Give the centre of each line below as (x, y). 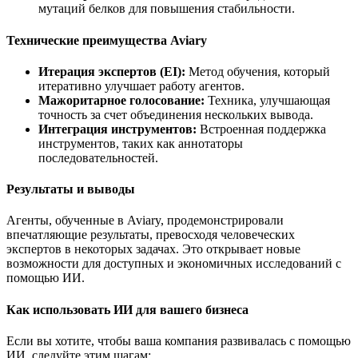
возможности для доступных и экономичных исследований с (174, 264)
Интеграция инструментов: (117, 129)
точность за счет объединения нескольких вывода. (176, 114)
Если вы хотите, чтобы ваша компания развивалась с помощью (179, 340)
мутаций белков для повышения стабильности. (167, 9)
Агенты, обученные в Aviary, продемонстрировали (145, 221)
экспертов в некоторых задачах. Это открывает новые (153, 249)
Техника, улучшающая (267, 100)
